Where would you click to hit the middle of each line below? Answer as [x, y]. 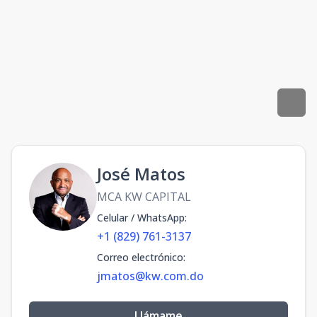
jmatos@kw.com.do [150, 276]
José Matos [141, 174]
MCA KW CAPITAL [144, 197]
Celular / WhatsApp [141, 218]
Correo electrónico [140, 257]
